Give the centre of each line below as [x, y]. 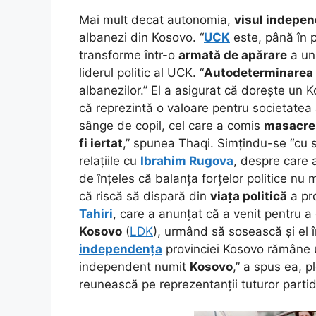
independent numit [134, 266]
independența [121, 249]
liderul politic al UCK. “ [141, 72]
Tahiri [96, 213]
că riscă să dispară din [145, 196]
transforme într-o [129, 55]
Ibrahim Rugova [187, 160]
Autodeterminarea [259, 72]
